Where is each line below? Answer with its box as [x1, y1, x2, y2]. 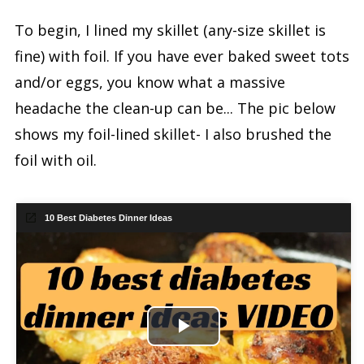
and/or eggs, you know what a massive [14, 71, 285, 92]
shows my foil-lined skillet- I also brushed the [14, 123, 331, 144]
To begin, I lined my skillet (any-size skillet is [14, 19, 326, 40]
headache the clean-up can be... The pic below [14, 97, 336, 118]
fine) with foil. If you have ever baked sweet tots [14, 45, 349, 66]
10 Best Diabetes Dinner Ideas [37, 212, 172, 223]
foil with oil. [14, 149, 97, 170]
